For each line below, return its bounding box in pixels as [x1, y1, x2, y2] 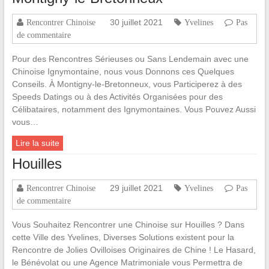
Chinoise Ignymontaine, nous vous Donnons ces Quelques [11, 67, 234, 77]
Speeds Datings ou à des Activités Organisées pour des [11, 92, 223, 102]
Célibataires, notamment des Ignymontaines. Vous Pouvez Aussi [11, 104, 256, 115]
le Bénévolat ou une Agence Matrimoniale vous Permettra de [11, 258, 243, 268]
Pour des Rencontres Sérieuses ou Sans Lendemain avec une [11, 54, 249, 64]
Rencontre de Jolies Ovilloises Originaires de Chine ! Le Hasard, [11, 245, 256, 255]
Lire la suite [15, 138, 59, 148]
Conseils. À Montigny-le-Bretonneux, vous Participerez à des [11, 79, 242, 89]
